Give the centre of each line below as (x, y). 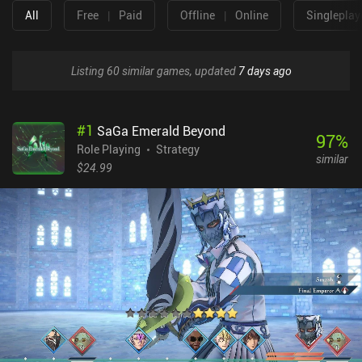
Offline (198, 15)
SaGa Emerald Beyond (161, 130)
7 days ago (265, 70)
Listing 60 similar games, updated (154, 70)
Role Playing (109, 149)
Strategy (178, 149)
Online (252, 15)
